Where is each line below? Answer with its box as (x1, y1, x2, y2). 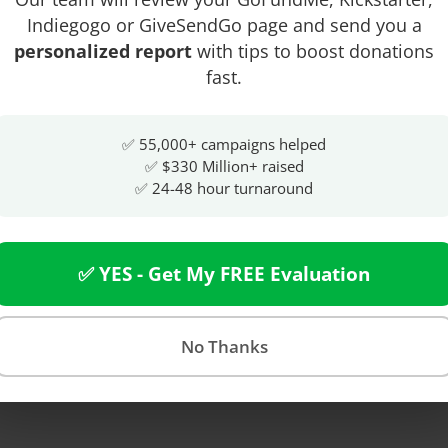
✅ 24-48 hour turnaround (135, 177, 313, 198)
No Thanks (180, 334, 268, 358)
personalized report (14, 38, 192, 63)
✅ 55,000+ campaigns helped (122, 133, 326, 154)
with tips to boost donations (192, 38, 434, 63)
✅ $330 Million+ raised (144, 155, 304, 176)
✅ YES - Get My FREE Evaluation (78, 260, 370, 287)
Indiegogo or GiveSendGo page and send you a (26, 12, 422, 37)
